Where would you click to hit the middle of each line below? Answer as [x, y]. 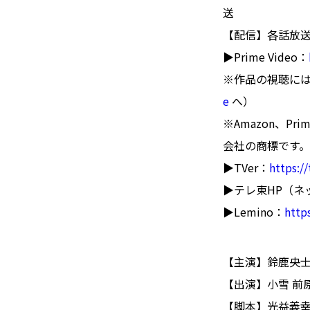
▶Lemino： [254, 212]
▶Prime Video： [266, 57]
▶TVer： [246, 167]
